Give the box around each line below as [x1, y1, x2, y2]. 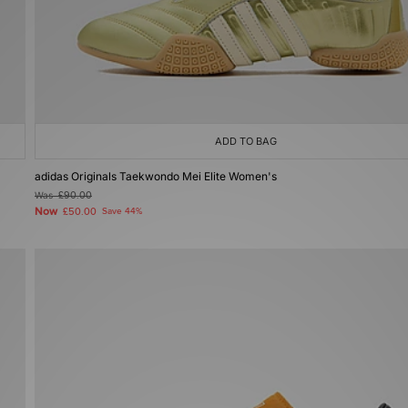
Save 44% [102, 206, 142, 217]
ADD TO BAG [215, 135, 277, 148]
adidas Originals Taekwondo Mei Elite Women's [35, 169, 277, 183]
